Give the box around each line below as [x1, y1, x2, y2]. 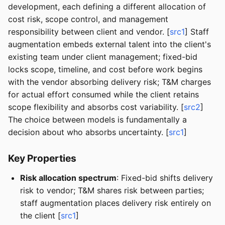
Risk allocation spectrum [20, 173, 117, 183]
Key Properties [8, 152, 76, 165]
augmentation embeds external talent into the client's [8, 39, 211, 50]
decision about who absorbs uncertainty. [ [8, 127, 169, 138]
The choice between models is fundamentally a [8, 115, 187, 125]
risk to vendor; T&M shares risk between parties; [20, 185, 204, 196]
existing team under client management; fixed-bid [8, 52, 197, 62]
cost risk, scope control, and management [8, 14, 168, 25]
